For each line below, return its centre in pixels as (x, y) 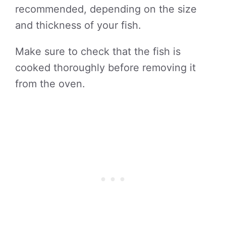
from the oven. (50, 84)
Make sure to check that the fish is (98, 51)
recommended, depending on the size (106, 9)
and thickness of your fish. (78, 25)
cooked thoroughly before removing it (105, 68)
